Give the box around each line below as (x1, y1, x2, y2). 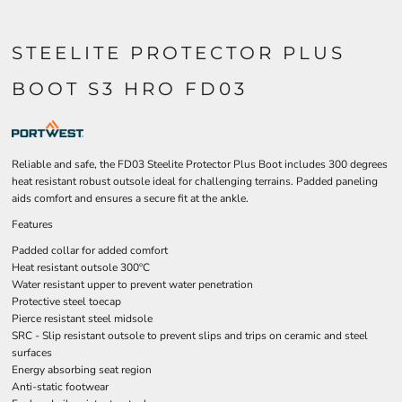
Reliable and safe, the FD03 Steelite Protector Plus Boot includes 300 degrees (12, 157, 388, 171)
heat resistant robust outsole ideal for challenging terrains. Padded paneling (12, 174, 378, 188)
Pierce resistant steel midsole (12, 311, 153, 326)
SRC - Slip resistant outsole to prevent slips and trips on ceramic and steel (12, 328, 368, 343)
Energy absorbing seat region (12, 363, 152, 377)
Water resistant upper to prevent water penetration (12, 277, 253, 292)
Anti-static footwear (12, 380, 109, 394)
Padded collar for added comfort (12, 243, 168, 258)
